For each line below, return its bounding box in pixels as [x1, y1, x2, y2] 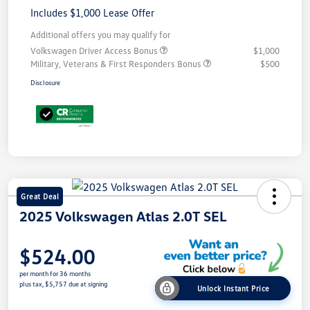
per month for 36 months [19, 269, 91, 278]
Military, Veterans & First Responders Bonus [30, 57, 203, 69]
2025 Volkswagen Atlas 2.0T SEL [19, 208, 227, 225]
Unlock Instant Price [197, 283, 270, 293]
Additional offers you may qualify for [30, 28, 171, 40]
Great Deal [21, 192, 59, 201]
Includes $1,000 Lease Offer [30, 6, 154, 19]
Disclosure [30, 77, 60, 86]
